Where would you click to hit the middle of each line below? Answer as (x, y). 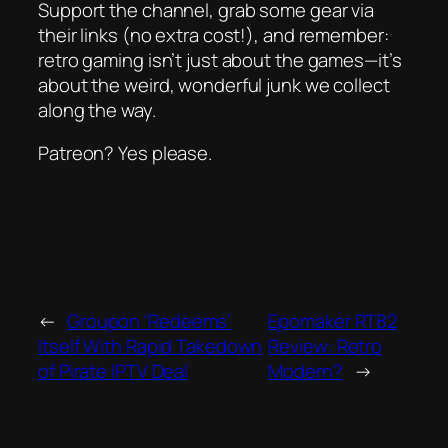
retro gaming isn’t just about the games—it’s (220, 59)
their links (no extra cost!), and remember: (213, 34)
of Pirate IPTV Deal (113, 371)
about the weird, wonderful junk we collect (214, 84)
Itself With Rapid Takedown (150, 346)
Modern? (305, 371)
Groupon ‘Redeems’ (149, 321)
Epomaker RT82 (333, 321)
